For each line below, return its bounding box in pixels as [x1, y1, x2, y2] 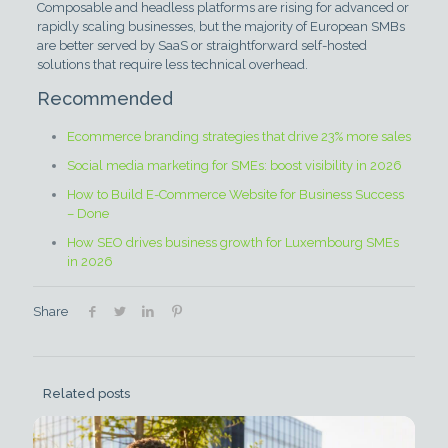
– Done [66, 206, 109, 222]
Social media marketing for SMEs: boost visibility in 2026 [66, 158, 402, 174]
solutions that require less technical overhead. [36, 57, 308, 73]
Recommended [36, 88, 173, 110]
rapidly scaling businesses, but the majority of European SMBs [36, 19, 405, 35]
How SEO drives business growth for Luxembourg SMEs [66, 235, 399, 251]
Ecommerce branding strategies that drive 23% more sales [66, 129, 411, 145]
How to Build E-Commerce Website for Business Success [66, 187, 404, 203]
